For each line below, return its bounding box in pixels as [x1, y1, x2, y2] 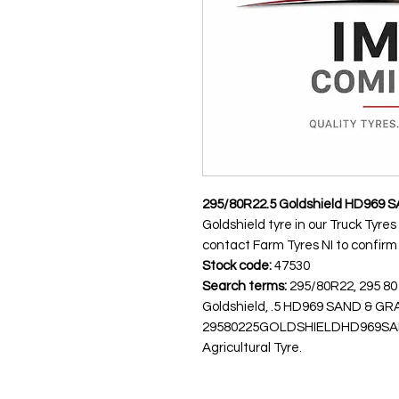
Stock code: [202, 259, 272, 273]
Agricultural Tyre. [202, 341, 302, 354]
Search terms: [202, 280, 287, 293]
